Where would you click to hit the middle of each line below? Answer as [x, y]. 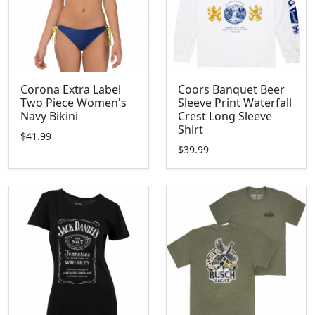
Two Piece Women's [73, 103]
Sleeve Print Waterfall [235, 103]
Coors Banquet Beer [231, 89]
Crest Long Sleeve [225, 116]
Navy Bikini [49, 116]
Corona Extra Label [71, 89]
